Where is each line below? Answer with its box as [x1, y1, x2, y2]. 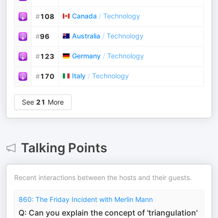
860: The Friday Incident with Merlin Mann [18, 195, 153, 203]
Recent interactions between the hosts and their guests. [14, 173, 192, 182]
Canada [72, 12, 97, 20]
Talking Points [20, 140, 107, 155]
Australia [72, 32, 100, 40]
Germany [72, 52, 101, 60]
